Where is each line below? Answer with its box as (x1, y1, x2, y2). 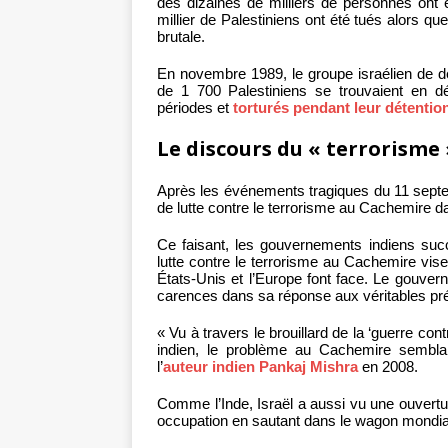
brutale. (157, 28, 205, 46)
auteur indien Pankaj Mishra (163, 358, 358, 376)
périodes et (157, 99, 233, 117)
